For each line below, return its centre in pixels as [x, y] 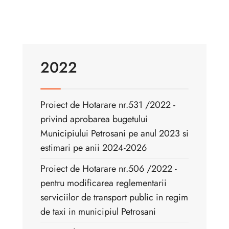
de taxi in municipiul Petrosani [98, 212]
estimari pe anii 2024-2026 [94, 148]
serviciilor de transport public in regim [114, 198]
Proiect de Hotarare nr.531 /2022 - [108, 105]
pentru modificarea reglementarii [104, 183]
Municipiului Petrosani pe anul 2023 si [114, 134]
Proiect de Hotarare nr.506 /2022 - [109, 169]
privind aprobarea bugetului [94, 119]
